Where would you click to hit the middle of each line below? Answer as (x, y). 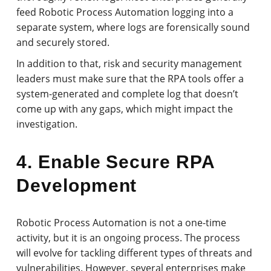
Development (77, 185)
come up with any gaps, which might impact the (125, 109)
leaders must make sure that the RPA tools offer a (130, 78)
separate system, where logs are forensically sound (133, 27)
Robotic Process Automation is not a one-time (122, 222)
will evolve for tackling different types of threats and (135, 253)
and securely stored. (63, 42)
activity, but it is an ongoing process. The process (129, 237)
